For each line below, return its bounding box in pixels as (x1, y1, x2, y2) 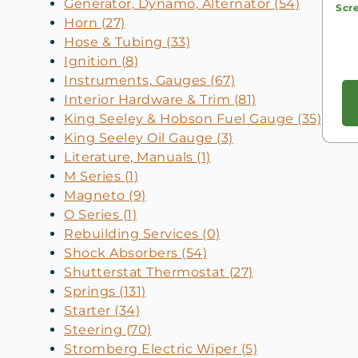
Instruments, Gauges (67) (64, 72, 235, 88)
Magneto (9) (64, 187, 146, 203)
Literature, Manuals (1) (64, 149, 211, 165)
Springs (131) (64, 283, 146, 299)
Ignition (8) (64, 53, 138, 69)
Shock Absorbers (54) (64, 245, 207, 261)
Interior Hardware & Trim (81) (64, 91, 257, 107)
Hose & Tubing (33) (64, 34, 190, 50)
